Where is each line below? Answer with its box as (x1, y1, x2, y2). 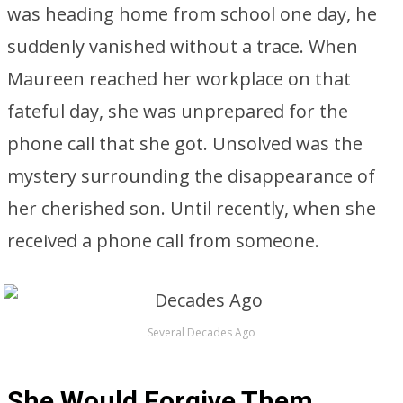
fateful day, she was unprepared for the (7, 99, 348, 123)
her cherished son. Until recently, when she (7, 196, 376, 220)
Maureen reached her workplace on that (7, 67, 351, 91)
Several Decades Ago (148, 325, 255, 340)
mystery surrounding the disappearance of (7, 164, 375, 188)
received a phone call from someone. (7, 228, 319, 253)
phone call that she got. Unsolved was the (7, 131, 363, 156)
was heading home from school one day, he (7, 2, 377, 26)
